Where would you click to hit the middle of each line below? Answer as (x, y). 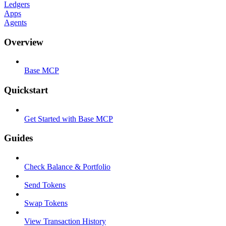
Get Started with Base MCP (69, 119)
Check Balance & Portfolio (67, 167)
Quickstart (26, 90)
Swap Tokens (46, 203)
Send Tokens (45, 185)
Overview (24, 42)
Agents (15, 22)
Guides (18, 138)
